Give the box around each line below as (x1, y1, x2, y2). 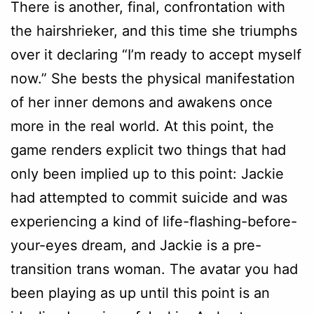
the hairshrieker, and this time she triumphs (11, 22, 297, 39)
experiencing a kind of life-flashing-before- (11, 212, 297, 230)
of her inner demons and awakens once (11, 93, 273, 111)
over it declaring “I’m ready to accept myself (11, 46, 301, 63)
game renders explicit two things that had (11, 141, 286, 158)
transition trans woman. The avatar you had (11, 260, 298, 278)
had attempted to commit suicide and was (11, 189, 287, 206)
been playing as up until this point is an (11, 284, 270, 301)
